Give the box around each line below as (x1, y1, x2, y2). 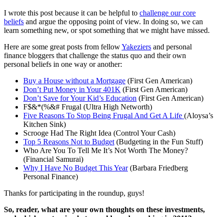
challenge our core (139, 9, 196, 17)
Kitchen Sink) (23, 120, 66, 129)
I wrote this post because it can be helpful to (4, 9, 139, 17)
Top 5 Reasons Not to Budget (23, 138, 114, 146)
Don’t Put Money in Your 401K (23, 85, 121, 94)
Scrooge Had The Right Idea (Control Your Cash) (23, 129, 175, 138)
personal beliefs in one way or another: (4, 60, 122, 69)
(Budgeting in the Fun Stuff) (114, 138, 203, 146)
